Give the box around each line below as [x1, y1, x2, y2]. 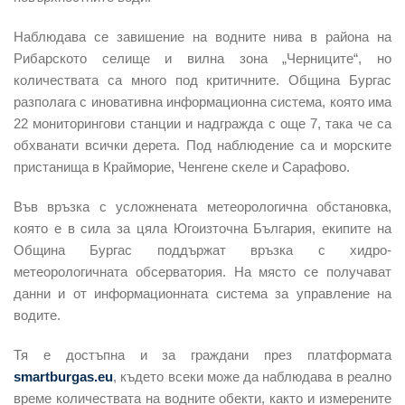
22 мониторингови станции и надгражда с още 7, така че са [14, 115, 391, 131]
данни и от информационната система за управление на [14, 285, 391, 301]
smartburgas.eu [14, 368, 113, 384]
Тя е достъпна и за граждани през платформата [14, 346, 391, 363]
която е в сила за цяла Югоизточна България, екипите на [14, 220, 391, 236]
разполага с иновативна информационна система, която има [14, 93, 391, 109]
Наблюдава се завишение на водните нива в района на [14, 28, 391, 44]
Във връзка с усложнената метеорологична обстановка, [14, 198, 391, 214]
